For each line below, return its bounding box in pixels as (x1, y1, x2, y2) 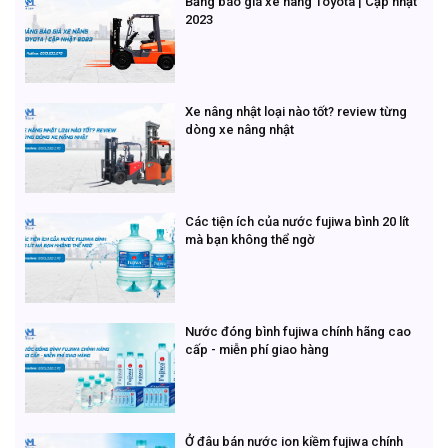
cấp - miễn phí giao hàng (185, 341, 329, 357)
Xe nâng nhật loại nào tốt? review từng (185, 103, 407, 119)
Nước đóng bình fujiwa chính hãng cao (185, 323, 411, 339)
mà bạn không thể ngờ (185, 231, 315, 247)
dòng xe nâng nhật (185, 121, 294, 137)
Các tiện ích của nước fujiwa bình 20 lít (185, 213, 409, 229)
